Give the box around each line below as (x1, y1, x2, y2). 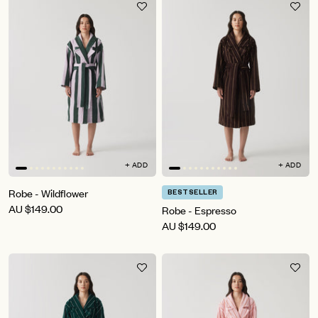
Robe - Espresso (162, 202, 236, 218)
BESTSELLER (168, 190, 218, 198)
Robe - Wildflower (9, 185, 88, 201)
